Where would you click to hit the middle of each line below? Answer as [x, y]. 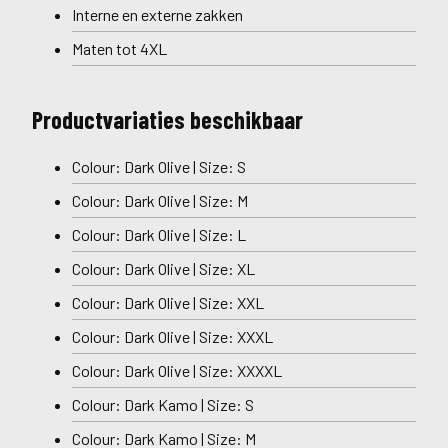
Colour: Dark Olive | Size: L [159, 234]
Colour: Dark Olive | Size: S [159, 166]
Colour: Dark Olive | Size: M [160, 200]
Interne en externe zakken [157, 14]
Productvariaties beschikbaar [167, 119]
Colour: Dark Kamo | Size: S [163, 404]
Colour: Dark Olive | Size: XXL [168, 302]
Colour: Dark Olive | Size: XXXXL [177, 370]
